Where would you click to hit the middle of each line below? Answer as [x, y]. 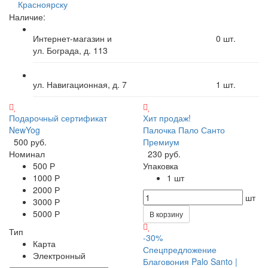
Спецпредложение [180, 249]
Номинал [27, 153]
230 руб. [164, 153]
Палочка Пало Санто [184, 130]
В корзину [166, 214]
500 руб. [30, 141]
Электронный [59, 255]
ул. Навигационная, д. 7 [80, 84]
